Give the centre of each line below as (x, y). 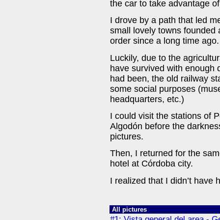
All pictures (129, 209)
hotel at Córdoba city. (151, 164)
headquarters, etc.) (147, 99)
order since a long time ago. (165, 41)
